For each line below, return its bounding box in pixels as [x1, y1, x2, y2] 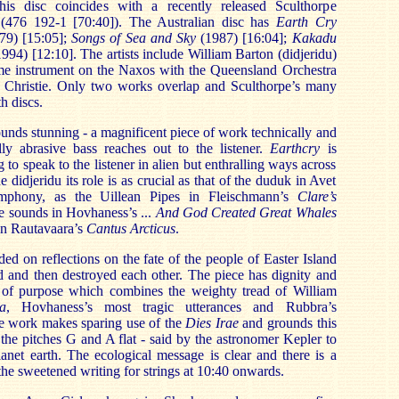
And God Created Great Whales [155, 205, 337, 220]
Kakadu [291, 30, 337, 45]
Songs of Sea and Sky [71, 30, 201, 45]
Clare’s [297, 189, 337, 204]
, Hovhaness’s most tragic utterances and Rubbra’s [5, 299, 337, 314]
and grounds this [238, 315, 337, 330]
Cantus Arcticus [85, 221, 175, 236]
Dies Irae [185, 315, 239, 330]
